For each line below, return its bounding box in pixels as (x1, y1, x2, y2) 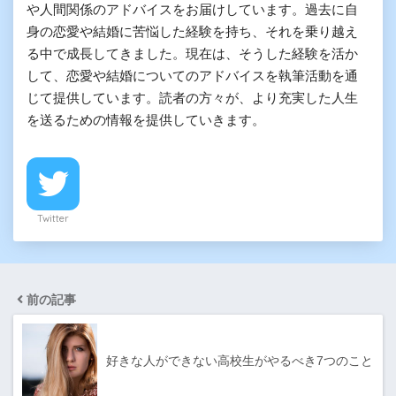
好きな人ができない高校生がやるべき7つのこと (106, 353, 373, 368)
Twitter (37, 211, 69, 225)
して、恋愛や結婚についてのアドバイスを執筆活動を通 (27, 67, 358, 83)
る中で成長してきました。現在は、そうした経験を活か (27, 45, 358, 61)
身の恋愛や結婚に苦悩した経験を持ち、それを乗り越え (27, 23, 358, 39)
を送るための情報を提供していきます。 (27, 111, 265, 127)
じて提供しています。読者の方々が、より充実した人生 (27, 89, 358, 105)
